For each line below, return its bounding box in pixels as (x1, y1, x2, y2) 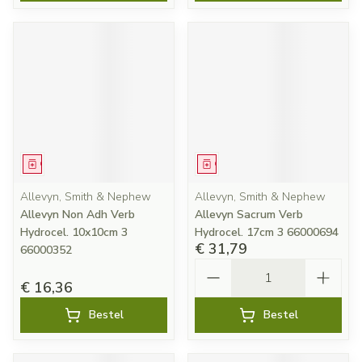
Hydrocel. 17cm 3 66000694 (195, 225, 339, 240)
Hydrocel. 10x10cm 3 (20, 225, 128, 240)
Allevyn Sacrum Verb (195, 207, 303, 222)
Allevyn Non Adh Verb (20, 207, 135, 222)
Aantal (194, 257, 236, 275)
